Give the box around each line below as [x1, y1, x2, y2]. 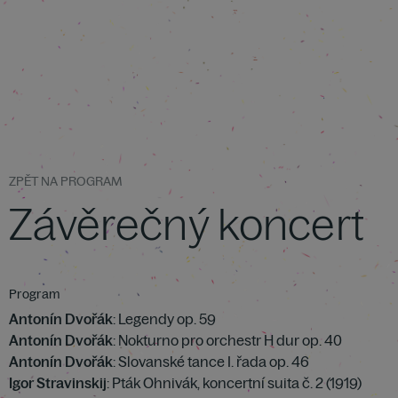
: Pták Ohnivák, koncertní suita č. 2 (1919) [107, 374, 362, 392]
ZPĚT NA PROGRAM [9, 173, 122, 189]
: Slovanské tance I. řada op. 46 [113, 353, 309, 370]
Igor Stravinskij [9, 374, 107, 392]
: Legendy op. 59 [113, 310, 216, 328]
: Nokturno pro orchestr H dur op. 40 [113, 331, 342, 349]
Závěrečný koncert [9, 197, 365, 251]
